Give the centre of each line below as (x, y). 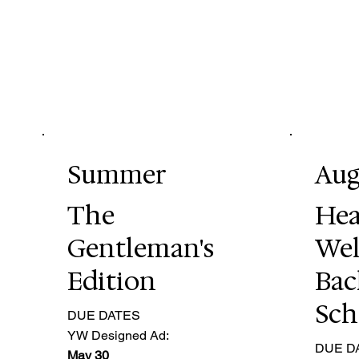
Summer (117, 174)
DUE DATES (104, 316)
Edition (115, 280)
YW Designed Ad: (119, 336)
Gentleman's (141, 248)
